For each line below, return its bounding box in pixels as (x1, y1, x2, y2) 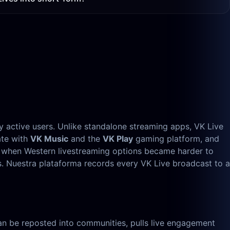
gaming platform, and (133, 133, 219, 144)
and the (68, 133, 103, 144)
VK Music (30, 133, 68, 144)
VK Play (103, 133, 133, 144)
